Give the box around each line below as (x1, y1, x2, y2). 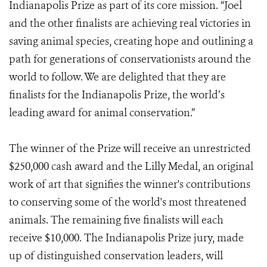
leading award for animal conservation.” (9, 105, 195, 120)
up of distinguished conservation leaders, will (9, 249, 223, 263)
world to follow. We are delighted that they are (9, 70, 226, 84)
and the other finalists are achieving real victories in (9, 16, 251, 30)
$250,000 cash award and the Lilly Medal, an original (9, 159, 253, 173)
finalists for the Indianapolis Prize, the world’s (9, 88, 225, 102)
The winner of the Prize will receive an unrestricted (9, 141, 251, 156)
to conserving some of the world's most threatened (9, 195, 247, 209)
